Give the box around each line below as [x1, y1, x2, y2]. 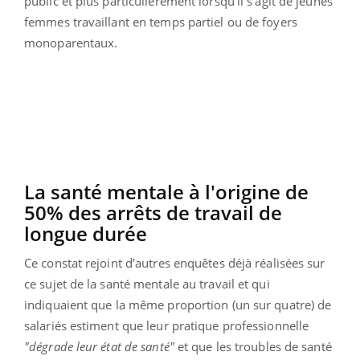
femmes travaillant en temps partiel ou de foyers [24, 13, 297, 30]
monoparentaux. [24, 34, 118, 51]
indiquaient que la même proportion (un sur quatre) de [24, 296, 332, 313]
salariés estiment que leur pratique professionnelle [24, 317, 309, 333]
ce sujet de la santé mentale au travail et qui [24, 275, 270, 292]
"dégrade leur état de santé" [24, 337, 174, 354]
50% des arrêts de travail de [24, 198, 282, 226]
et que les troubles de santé [174, 337, 332, 354]
